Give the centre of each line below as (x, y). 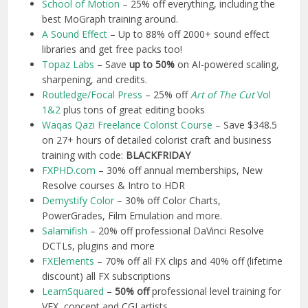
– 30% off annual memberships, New (179, 170)
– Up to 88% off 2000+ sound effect (189, 34)
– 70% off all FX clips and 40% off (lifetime (189, 261)
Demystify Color (78, 201)
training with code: (84, 155)
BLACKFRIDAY (158, 155)
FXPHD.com (69, 170)
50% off (132, 291)
